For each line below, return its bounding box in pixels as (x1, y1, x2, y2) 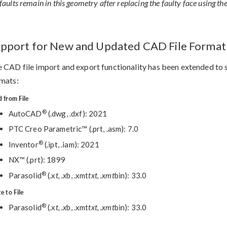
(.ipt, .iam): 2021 (43, 139, 99, 149)
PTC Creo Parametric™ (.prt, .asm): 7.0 (8, 124, 139, 134)
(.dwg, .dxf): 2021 (46, 108, 107, 118)
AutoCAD (8, 108, 42, 118)
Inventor (8, 139, 39, 149)
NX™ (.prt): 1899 (8, 155, 65, 165)
